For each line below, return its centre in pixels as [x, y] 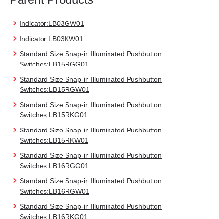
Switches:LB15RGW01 [55, 89]
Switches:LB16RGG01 [54, 166]
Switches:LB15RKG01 [54, 115]
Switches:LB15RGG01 [54, 64]
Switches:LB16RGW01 [55, 191]
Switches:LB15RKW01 [54, 140]
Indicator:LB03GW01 [52, 23]
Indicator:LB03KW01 [51, 39]
